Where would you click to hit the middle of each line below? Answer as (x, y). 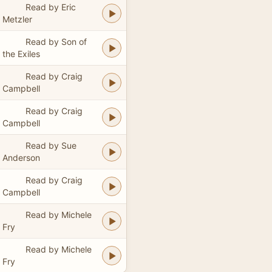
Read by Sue (51, 145)
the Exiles (21, 53)
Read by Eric (50, 7)
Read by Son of (56, 41)
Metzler (17, 19)
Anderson (21, 157)
